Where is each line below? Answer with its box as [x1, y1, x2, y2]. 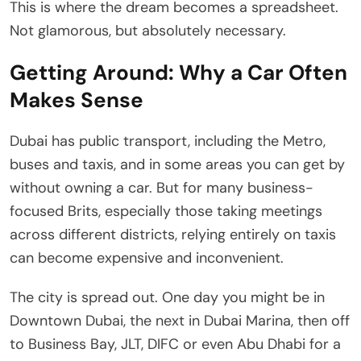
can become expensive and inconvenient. [10, 248, 284, 268]
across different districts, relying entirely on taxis [10, 225, 336, 245]
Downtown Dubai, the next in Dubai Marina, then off [10, 311, 350, 331]
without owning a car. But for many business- [10, 178, 313, 198]
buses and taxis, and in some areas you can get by [10, 155, 345, 175]
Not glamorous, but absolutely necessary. [10, 21, 286, 41]
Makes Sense [10, 86, 143, 114]
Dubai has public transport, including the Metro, [10, 131, 326, 151]
